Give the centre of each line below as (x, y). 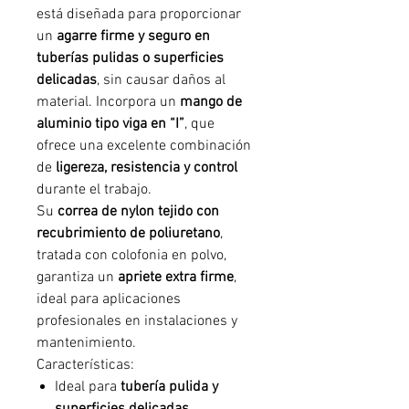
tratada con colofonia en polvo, (131, 256)
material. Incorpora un (108, 102)
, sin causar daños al (161, 80)
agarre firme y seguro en (133, 37)
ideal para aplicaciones (109, 299)
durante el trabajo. (94, 190)
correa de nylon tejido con (138, 212)
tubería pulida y (169, 387)
